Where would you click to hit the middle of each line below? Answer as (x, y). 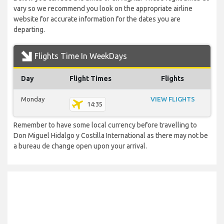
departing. (29, 30)
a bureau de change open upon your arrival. (80, 146)
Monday (33, 99)
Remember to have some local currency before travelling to (105, 125)
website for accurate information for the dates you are (97, 19)
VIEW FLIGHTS (172, 99)
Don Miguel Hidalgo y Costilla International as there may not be (111, 136)
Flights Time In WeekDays (81, 56)
